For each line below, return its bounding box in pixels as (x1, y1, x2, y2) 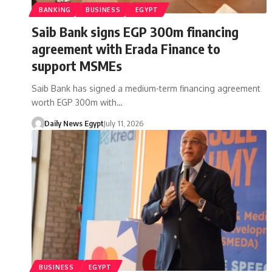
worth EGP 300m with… (32, 97, 123, 107)
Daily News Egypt (44, 118, 104, 128)
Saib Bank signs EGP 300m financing (32, 22, 239, 40)
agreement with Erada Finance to (32, 39, 220, 57)
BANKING (39, 5, 71, 13)
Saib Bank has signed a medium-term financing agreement (32, 83, 260, 93)
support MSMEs (32, 56, 122, 74)
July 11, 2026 (103, 118, 143, 128)
